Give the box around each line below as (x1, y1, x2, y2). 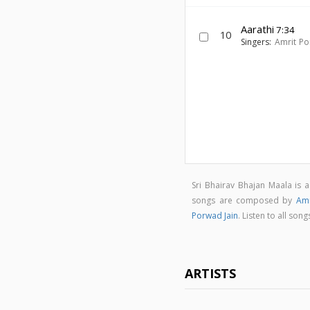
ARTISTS (185, 265, 237, 282)
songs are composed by (192, 194, 296, 206)
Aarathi (241, 22, 275, 36)
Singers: (241, 36, 275, 48)
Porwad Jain (192, 210, 239, 221)
